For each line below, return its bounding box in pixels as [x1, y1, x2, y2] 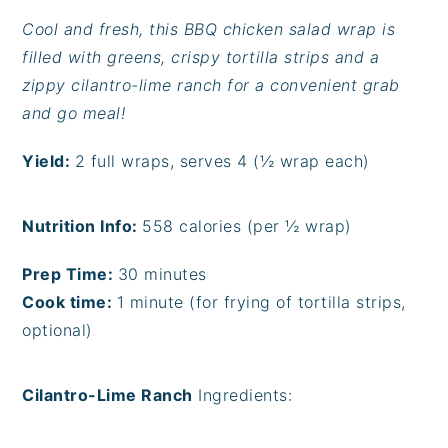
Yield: [22, 150, 75, 171]
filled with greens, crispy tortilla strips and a [22, 46, 380, 67]
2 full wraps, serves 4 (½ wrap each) [74, 150, 370, 171]
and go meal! [22, 102, 126, 123]
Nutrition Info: [22, 215, 143, 236]
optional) [22, 319, 93, 340]
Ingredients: [192, 384, 293, 405]
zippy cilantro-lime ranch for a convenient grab [22, 74, 400, 95]
